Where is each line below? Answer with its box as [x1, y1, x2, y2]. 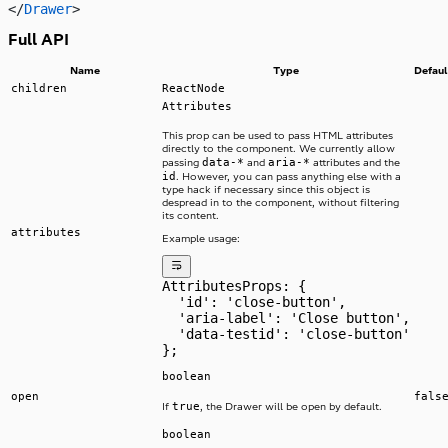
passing [162, 156, 202, 170]
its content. [162, 209, 219, 223]
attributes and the [310, 156, 400, 170]
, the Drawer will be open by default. [200, 400, 382, 414]
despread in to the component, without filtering [162, 196, 399, 210]
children [11, 81, 67, 96]
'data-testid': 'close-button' [162, 325, 410, 342]
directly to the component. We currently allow [162, 142, 395, 156]
